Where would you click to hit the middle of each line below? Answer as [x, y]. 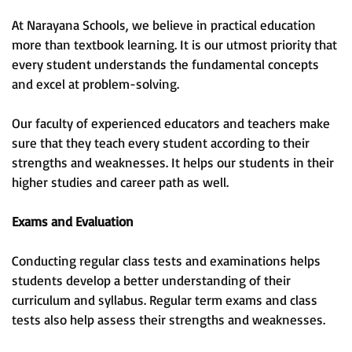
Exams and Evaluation [73, 222]
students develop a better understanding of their [151, 280]
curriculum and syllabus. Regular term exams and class [165, 300]
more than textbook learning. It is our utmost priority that [174, 45]
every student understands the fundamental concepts [165, 64]
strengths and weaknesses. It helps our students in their [173, 163]
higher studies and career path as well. [120, 182]
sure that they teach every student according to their [161, 143]
